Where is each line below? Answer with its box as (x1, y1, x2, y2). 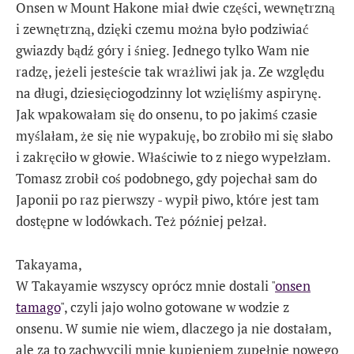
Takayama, (16, 254, 82, 273)
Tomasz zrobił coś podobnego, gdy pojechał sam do (16, 169, 317, 188)
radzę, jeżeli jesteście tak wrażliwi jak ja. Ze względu (16, 62, 325, 81)
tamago (16, 297, 60, 316)
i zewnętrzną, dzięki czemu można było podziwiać (16, 20, 309, 39)
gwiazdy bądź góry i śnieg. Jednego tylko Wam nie (16, 41, 310, 60)
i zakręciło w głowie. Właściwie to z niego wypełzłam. (16, 148, 330, 167)
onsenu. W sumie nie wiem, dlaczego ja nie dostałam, (16, 318, 331, 337)
